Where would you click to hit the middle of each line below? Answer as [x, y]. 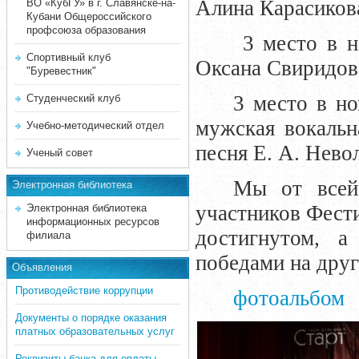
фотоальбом [289, 298]
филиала [48, 235]
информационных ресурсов [93, 222]
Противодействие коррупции [84, 290]
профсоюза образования [86, 30]
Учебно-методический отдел [95, 125]
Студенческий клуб [73, 98]
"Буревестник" [61, 71]
